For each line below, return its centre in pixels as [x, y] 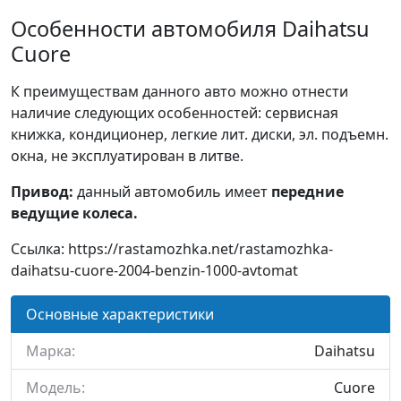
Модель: [55, 388]
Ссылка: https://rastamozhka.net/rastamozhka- [172, 249]
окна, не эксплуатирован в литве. [127, 156]
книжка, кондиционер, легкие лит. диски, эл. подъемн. [200, 134]
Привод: [42, 192]
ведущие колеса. [74, 213]
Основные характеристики [120, 314]
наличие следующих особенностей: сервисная [175, 113]
